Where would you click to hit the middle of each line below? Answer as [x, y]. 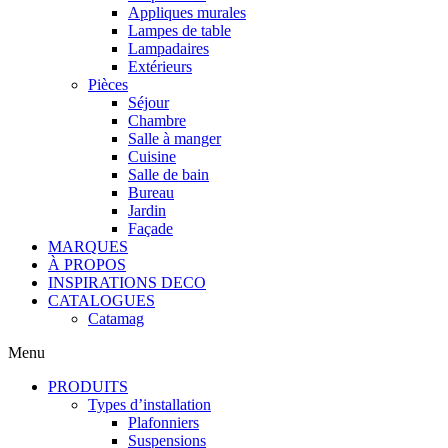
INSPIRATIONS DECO [127, 283]
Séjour [148, 103]
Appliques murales [187, 13]
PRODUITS [88, 387]
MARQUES [88, 247]
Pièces [108, 85]
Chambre [157, 121]
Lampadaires [168, 49]
